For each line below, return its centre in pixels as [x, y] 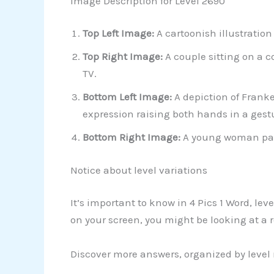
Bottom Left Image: [127, 97]
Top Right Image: [124, 57]
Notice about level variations [139, 170]
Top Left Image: [118, 33]
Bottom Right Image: [131, 137]
